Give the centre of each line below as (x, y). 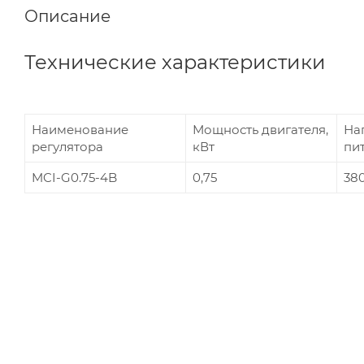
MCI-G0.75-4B (74, 177)
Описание (67, 16)
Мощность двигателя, (260, 129)
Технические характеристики (175, 62)
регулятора (67, 146)
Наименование (80, 129)
